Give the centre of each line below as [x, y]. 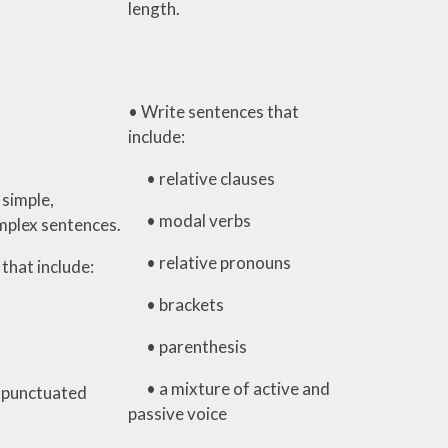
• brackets [175, 304]
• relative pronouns [209, 262]
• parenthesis [187, 346]
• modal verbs [189, 220]
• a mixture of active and [228, 388]
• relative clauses [201, 178]
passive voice [177, 413]
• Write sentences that [213, 111]
